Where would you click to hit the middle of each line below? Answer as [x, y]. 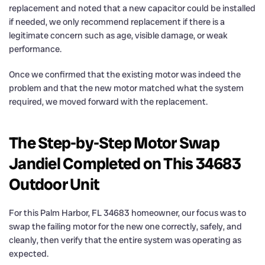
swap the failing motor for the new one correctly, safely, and [125, 226]
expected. [29, 253]
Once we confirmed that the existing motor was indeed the [125, 74]
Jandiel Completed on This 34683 [125, 163]
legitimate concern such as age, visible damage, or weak [118, 35]
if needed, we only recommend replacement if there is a [117, 22]
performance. [35, 49]
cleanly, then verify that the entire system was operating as [125, 240]
